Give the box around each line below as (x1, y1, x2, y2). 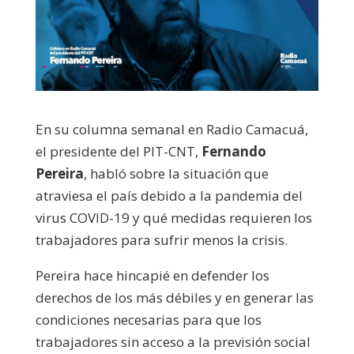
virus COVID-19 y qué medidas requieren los (35, 208, 312, 227)
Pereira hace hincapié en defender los (35, 265, 269, 284)
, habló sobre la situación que (83, 164, 269, 183)
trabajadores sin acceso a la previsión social (35, 332, 311, 351)
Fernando (201, 141, 266, 160)
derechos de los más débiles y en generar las (35, 288, 314, 307)
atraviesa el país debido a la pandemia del (35, 186, 303, 205)
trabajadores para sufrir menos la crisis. (35, 230, 288, 249)
